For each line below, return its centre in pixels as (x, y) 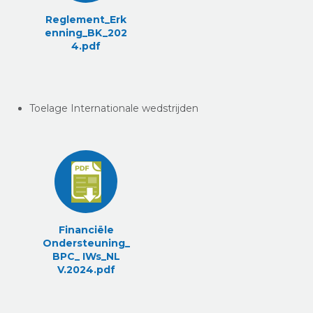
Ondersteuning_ (86, 243)
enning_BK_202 (86, 33)
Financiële (86, 230)
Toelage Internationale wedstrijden (114, 109)
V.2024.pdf (86, 270)
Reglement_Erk (86, 20)
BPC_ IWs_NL (86, 257)
